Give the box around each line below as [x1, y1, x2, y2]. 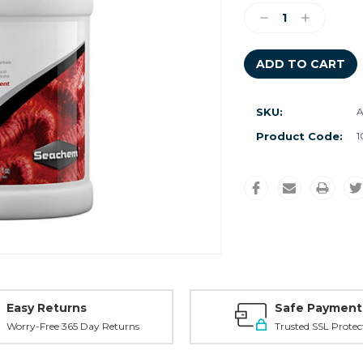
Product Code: [255, 129, 343, 143]
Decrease [257, 11, 312, 26]
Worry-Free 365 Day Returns [6, 320, 139, 332]
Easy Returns [6, 301, 87, 315]
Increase [298, 11, 348, 26]
